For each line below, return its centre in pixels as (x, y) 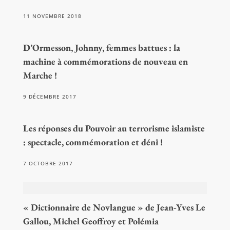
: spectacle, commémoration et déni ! (93, 142)
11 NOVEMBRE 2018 (52, 16)
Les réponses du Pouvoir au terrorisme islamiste (114, 128)
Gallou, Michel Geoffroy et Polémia (91, 221)
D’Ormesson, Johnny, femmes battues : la (101, 48)
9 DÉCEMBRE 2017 (50, 97)
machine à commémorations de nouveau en (105, 62)
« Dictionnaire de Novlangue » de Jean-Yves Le (114, 207)
